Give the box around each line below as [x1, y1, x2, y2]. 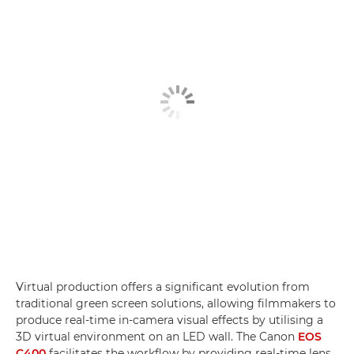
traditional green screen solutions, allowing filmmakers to [16, 296, 336, 311]
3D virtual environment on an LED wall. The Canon [16, 329, 298, 344]
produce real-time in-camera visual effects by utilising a [16, 312, 323, 327]
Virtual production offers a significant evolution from [16, 279, 310, 294]
